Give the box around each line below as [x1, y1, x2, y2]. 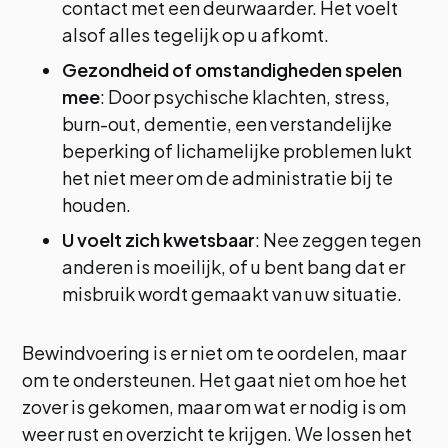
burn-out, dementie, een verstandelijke [62, 112, 393, 135]
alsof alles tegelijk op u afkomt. [62, 23, 330, 46]
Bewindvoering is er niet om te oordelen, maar [22, 341, 407, 364]
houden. [62, 193, 132, 216]
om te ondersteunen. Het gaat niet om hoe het [22, 368, 408, 391]
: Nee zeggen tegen [255, 228, 422, 251]
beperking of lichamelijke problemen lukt [62, 139, 413, 162]
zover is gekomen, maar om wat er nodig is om [22, 395, 407, 418]
